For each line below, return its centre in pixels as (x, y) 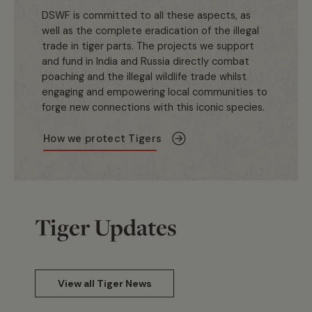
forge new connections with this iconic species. (153, 107)
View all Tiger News (104, 283)
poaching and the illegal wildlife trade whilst (144, 76)
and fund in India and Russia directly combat (146, 61)
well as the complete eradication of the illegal (150, 30)
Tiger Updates (106, 227)
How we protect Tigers (103, 138)
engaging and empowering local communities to (155, 92)
